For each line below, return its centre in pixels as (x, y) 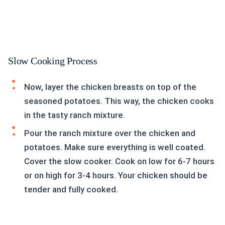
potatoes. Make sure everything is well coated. (115, 147)
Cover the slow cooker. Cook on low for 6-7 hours (119, 161)
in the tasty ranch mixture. (75, 115)
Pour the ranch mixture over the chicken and (110, 133)
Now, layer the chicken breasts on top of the (110, 87)
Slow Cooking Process (53, 61)
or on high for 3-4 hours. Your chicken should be (116, 176)
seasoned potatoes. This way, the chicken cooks (119, 101)
